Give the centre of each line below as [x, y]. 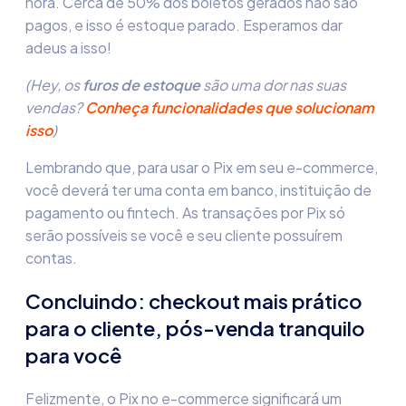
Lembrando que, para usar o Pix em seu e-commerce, [202, 167]
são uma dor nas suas [273, 85]
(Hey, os [53, 85]
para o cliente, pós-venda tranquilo [195, 328]
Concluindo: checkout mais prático [194, 301]
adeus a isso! [68, 48]
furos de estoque [140, 85]
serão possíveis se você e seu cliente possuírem [184, 235]
